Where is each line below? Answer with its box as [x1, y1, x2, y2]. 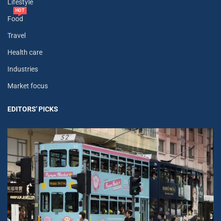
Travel [7, 31, 26, 39]
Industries [7, 65, 38, 73]
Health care [7, 48, 42, 56]
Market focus [7, 81, 48, 90]
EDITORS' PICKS [7, 105, 58, 113]
